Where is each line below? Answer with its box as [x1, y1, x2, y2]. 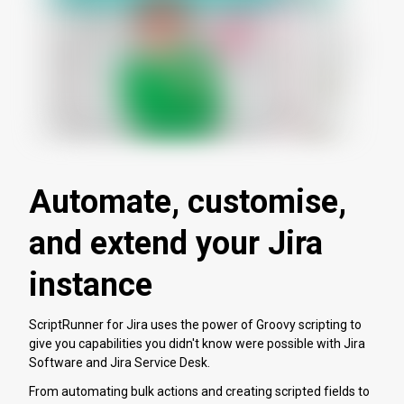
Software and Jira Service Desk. [29, 354, 210, 370]
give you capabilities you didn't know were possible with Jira [29, 335, 365, 351]
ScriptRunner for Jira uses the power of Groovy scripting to [29, 317, 362, 332]
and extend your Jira [29, 224, 323, 262]
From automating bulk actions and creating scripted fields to [29, 383, 370, 399]
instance [29, 265, 152, 304]
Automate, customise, [29, 182, 346, 221]
